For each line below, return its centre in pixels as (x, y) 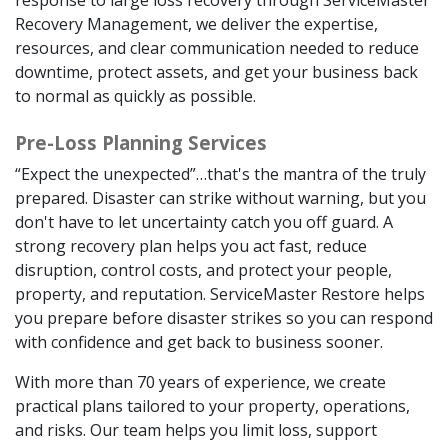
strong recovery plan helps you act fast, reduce (191, 245)
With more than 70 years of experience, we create (200, 381)
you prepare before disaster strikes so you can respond (224, 317)
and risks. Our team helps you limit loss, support (196, 429)
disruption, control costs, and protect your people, (203, 269)
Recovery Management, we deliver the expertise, (196, 23)
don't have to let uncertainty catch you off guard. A (204, 221)
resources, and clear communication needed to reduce (217, 47)
